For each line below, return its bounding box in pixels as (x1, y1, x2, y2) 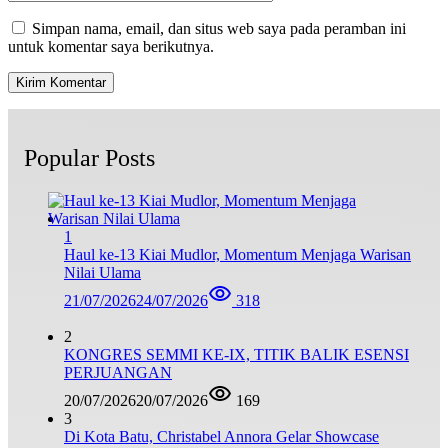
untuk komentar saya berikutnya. (8, 38, 214, 56)
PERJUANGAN (64, 364, 172, 382)
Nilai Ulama (64, 264, 141, 282)
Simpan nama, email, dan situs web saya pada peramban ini (32, 20, 406, 38)
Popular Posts (24, 145, 155, 172)
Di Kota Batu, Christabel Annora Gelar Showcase (64, 428, 379, 446)
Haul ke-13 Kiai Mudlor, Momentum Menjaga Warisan (64, 246, 411, 264)
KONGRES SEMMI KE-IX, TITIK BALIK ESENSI (64, 346, 409, 364)
